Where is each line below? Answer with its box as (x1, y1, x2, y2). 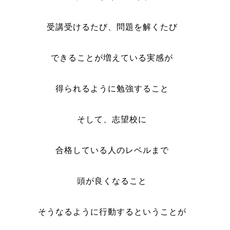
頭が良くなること (77, 177, 147, 185)
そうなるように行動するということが (37, 207, 186, 216)
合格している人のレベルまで (55, 146, 169, 155)
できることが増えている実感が (51, 53, 174, 62)
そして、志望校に (77, 115, 147, 124)
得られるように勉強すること (55, 84, 169, 93)
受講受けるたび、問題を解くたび (46, 23, 178, 31)
